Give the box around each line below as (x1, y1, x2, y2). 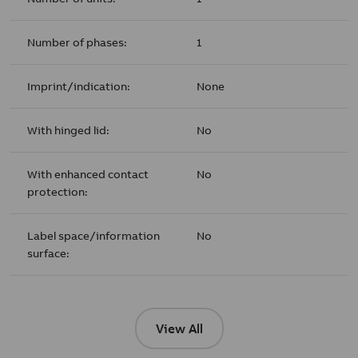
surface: (27, 245, 70, 261)
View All (155, 320, 203, 336)
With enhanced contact (27, 166, 149, 181)
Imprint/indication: (27, 78, 131, 93)
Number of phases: (27, 34, 128, 50)
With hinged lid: (27, 122, 110, 137)
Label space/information (27, 228, 161, 243)
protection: (27, 184, 89, 199)
